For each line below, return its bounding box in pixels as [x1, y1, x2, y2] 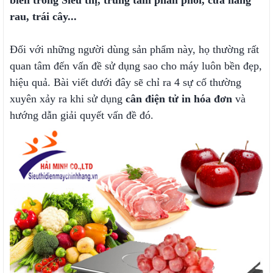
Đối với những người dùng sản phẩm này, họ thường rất [10, 43, 259, 55]
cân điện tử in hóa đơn [126, 93, 232, 105]
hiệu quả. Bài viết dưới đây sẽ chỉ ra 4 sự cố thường [10, 76, 241, 88]
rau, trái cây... [10, 10, 77, 23]
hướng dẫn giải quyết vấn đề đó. [10, 109, 154, 121]
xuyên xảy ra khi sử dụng [10, 93, 126, 105]
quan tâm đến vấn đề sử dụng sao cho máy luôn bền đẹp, [10, 60, 262, 72]
